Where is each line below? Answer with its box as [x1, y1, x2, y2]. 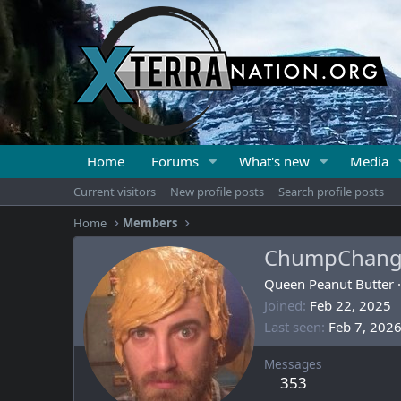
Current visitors [73, 183, 156, 200]
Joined [264, 296, 303, 315]
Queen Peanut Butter [264, 275, 394, 294]
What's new [238, 152, 310, 170]
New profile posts [170, 183, 264, 200]
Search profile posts [278, 183, 384, 200]
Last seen [264, 318, 321, 337]
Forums [151, 152, 199, 170]
